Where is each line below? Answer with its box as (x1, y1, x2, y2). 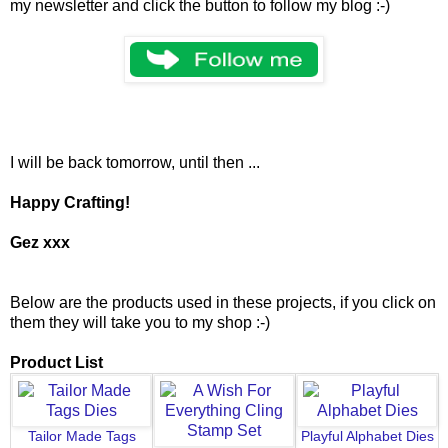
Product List (10, 353, 103, 371)
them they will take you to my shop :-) (10, 313, 274, 331)
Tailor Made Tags (27, 428, 136, 444)
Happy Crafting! (10, 193, 130, 211)
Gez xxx (10, 233, 70, 251)
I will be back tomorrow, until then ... (10, 153, 260, 171)
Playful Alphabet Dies (300, 428, 434, 444)
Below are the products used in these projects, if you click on (10, 293, 436, 311)
